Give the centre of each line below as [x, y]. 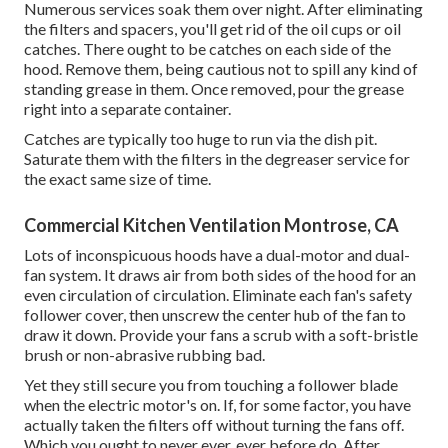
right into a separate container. [127, 108]
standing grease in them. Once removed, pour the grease [214, 88]
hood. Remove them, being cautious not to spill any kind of [221, 68]
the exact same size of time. [117, 178]
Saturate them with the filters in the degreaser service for [217, 158]
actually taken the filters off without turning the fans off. [214, 424]
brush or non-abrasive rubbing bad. [144, 354]
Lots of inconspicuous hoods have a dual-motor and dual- [217, 254]
